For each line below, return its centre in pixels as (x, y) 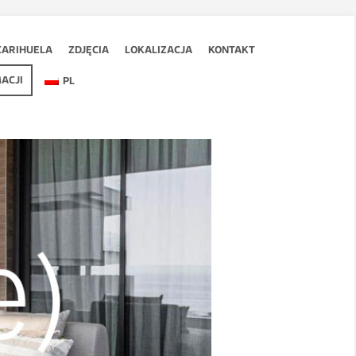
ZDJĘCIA (89, 51)
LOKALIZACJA (159, 51)
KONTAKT (232, 51)
